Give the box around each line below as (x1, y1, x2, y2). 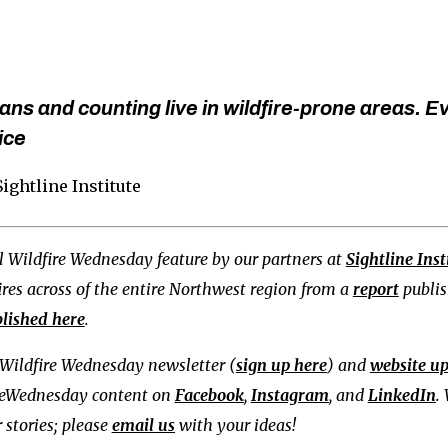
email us (111, 414, 175, 435)
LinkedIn (367, 384, 436, 405)
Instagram (250, 384, 329, 405)
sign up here (235, 354, 327, 375)
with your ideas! (174, 414, 296, 435)
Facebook (174, 384, 244, 405)
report (352, 278, 399, 299)
